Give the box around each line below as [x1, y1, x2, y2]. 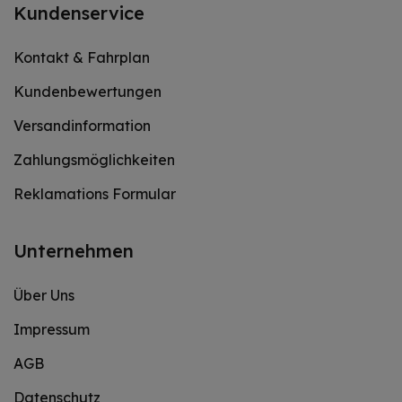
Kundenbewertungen [13, 83, 162, 100]
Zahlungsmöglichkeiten [13, 151, 175, 169]
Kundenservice [13, 2, 144, 24]
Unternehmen [13, 240, 134, 262]
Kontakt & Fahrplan [13, 48, 150, 66]
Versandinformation [13, 117, 151, 135]
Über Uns [13, 286, 74, 304]
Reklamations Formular [13, 185, 176, 203]
